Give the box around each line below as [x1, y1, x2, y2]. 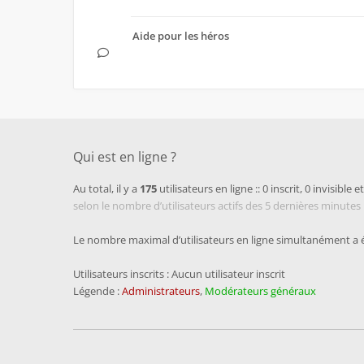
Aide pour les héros [132, 28, 229, 43]
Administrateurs [122, 284, 200, 298]
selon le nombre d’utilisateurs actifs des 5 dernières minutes [73, 198, 361, 213]
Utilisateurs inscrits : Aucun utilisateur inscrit [73, 266, 285, 281]
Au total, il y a [73, 181, 140, 196]
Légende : [73, 284, 122, 298]
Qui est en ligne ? [73, 148, 176, 166]
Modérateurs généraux [205, 284, 316, 298]
